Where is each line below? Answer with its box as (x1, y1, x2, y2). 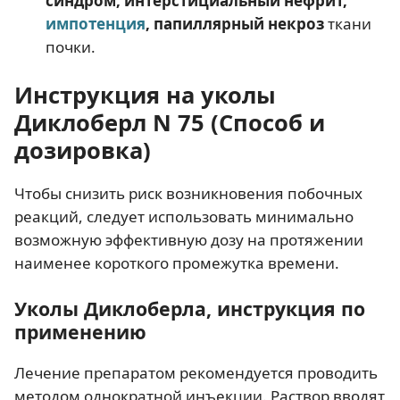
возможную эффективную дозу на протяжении (14, 229, 363, 250)
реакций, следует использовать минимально (14, 205, 354, 227)
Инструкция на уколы (14, 79, 276, 110)
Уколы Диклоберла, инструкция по (14, 295, 365, 321)
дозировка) (14, 134, 151, 165)
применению (14, 318, 146, 345)
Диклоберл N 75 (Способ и (14, 106, 325, 137)
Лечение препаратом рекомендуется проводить (14, 362, 378, 383)
